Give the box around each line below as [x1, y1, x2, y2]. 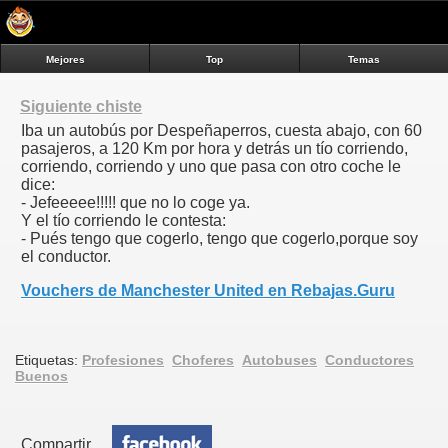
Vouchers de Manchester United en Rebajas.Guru [21, 282, 395, 300]
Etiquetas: [15, 352, 82, 369]
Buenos [15, 368, 68, 385]
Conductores [325, 352, 414, 369]
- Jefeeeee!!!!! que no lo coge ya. [21, 194, 250, 212]
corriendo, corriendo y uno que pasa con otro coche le [21, 158, 401, 176]
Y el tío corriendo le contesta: [21, 212, 226, 230]
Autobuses [242, 352, 317, 369]
